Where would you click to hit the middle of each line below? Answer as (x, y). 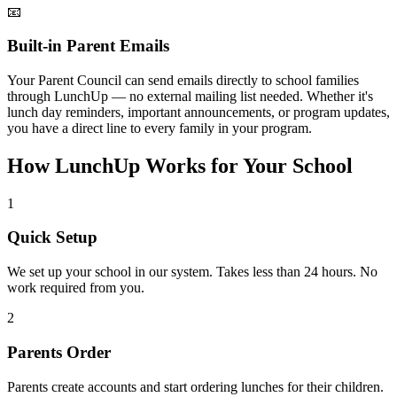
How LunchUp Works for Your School (180, 165)
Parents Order (59, 352)
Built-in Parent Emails (88, 46)
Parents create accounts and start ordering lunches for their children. (195, 386)
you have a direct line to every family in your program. (160, 128)
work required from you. (76, 288)
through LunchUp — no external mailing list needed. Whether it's (190, 96)
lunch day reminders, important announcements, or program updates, (198, 112)
